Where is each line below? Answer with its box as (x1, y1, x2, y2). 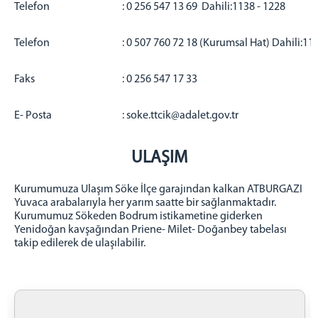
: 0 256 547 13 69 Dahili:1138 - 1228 (122, 1, 285, 13)
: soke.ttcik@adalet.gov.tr (122, 110, 238, 121)
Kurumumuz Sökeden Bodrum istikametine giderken (14, 210, 263, 222)
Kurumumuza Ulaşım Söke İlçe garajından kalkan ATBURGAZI (14, 183, 302, 195)
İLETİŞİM (11, 8, 48, 18)
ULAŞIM (131, 149, 187, 167)
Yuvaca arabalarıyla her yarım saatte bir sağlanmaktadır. (14, 197, 276, 209)
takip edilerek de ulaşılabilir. (14, 237, 146, 249)
